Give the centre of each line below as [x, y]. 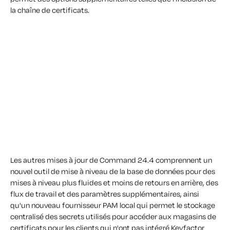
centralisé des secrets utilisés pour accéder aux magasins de [113, 216]
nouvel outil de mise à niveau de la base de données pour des [113, 171]
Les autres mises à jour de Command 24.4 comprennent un [111, 160]
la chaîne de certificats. [50, 10]
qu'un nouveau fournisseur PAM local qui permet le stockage [113, 205]
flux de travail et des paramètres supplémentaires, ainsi [105, 194]
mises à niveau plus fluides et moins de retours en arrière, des [114, 182]
